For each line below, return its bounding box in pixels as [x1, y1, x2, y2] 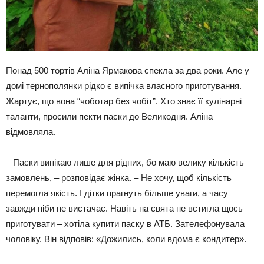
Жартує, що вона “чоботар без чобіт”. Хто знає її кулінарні [6, 95, 242, 106]
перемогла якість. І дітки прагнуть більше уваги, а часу [6, 187, 228, 198]
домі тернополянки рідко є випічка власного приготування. [6, 80, 242, 91]
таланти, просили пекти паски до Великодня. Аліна [6, 111, 213, 121]
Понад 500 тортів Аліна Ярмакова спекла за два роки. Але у [6, 65, 249, 75]
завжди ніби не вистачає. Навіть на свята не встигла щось [6, 203, 243, 213]
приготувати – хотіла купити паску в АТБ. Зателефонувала [6, 218, 245, 229]
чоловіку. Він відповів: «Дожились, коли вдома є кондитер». [6, 233, 246, 244]
